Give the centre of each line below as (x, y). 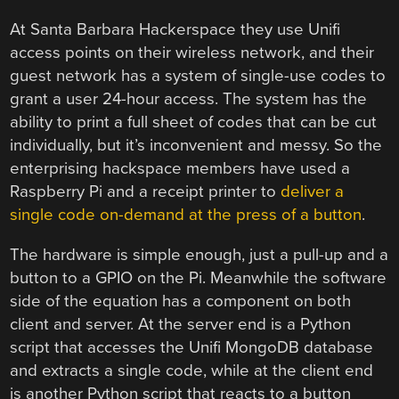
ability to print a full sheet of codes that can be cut (194, 122)
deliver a (313, 192)
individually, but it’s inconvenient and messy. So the (196, 146)
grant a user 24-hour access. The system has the (189, 99)
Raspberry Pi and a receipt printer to (146, 192)
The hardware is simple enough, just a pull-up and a (199, 254)
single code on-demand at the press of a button (186, 215)
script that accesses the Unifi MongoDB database (192, 347)
